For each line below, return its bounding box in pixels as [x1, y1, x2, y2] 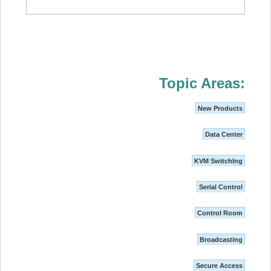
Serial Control [199, 183, 243, 191]
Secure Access [196, 262, 243, 270]
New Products [198, 104, 243, 112]
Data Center [205, 131, 243, 139]
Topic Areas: [159, 74, 246, 91]
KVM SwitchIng [194, 157, 243, 165]
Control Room [197, 209, 243, 217]
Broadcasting [200, 235, 243, 243]
